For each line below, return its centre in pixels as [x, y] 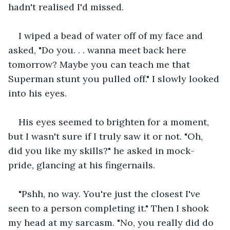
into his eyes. [37, 93]
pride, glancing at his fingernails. [82, 165]
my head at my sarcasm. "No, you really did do [112, 222]
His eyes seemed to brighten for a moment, [115, 122]
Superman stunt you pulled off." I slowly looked [115, 79]
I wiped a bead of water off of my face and [112, 35]
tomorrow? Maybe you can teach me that [100, 64]
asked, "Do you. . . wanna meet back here [99, 50]
